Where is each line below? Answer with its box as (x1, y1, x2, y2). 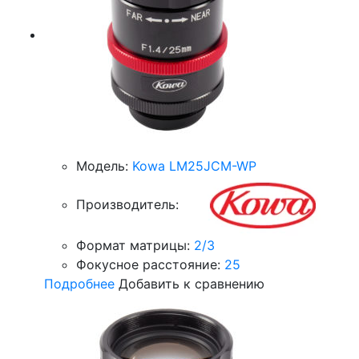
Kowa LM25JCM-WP (132, 158, 256, 174)
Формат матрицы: (76, 237, 190, 253)
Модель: (76, 158, 128, 174)
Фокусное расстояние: (76, 256, 220, 272)
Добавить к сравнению (119, 276, 264, 292)
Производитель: (76, 196, 179, 212)
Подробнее (44, 276, 115, 292)
